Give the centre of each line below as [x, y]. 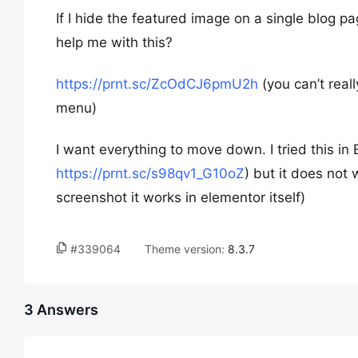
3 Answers [61, 310]
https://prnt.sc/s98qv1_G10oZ [150, 173]
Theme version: [186, 249]
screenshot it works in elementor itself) [181, 197]
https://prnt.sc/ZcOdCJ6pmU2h [157, 84]
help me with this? [114, 42]
